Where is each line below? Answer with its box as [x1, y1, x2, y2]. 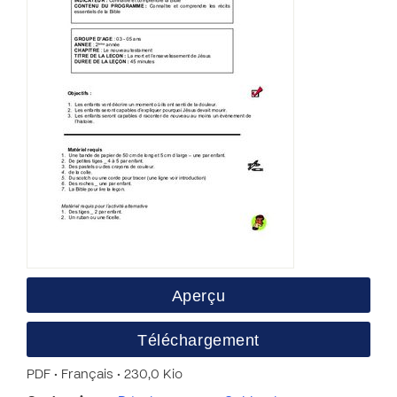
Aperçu [171, 287, 226, 305]
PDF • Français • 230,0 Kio [27, 369, 183, 381]
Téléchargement [137, 331, 260, 349]
